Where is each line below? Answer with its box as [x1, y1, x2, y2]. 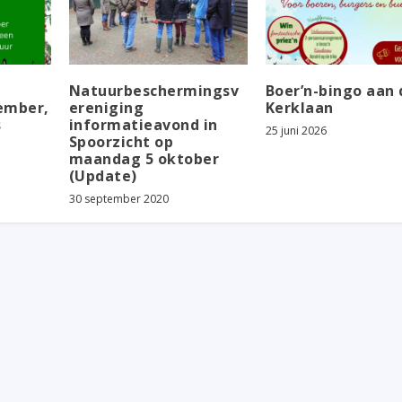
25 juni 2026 [265, 122, 327, 138]
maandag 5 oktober [68, 148, 220, 169]
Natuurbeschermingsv [68, 80, 240, 100]
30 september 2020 [68, 190, 169, 206]
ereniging [68, 97, 144, 118]
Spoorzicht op [68, 131, 174, 152]
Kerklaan [265, 97, 334, 118]
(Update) [68, 165, 137, 186]
